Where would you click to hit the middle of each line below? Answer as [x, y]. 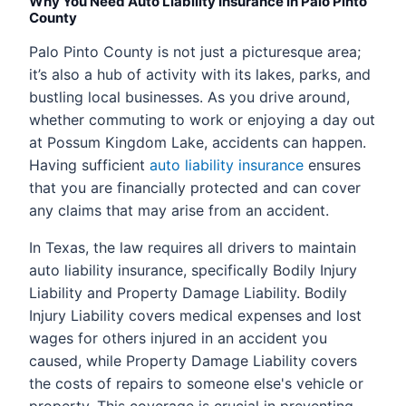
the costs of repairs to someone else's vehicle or [196, 383]
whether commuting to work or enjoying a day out [202, 119]
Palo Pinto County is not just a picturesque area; [195, 51]
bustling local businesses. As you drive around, [189, 97]
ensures [332, 164]
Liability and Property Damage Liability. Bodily [188, 292]
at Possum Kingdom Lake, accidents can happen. [198, 142]
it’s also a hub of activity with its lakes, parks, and [200, 74]
